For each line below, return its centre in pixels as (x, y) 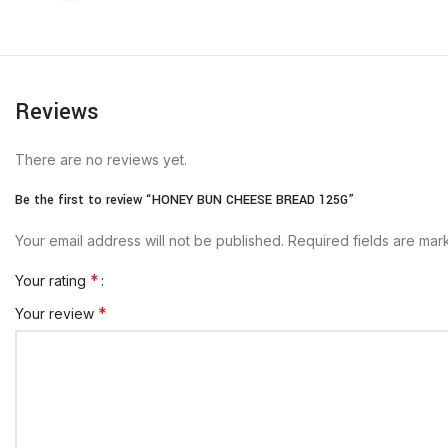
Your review (56, 314)
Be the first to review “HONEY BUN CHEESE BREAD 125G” (184, 200)
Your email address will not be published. (149, 241)
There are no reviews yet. (101, 160)
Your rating (52, 281)
